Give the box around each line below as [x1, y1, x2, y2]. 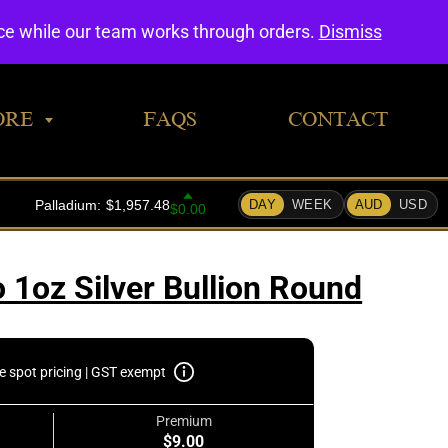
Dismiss [318, 21, 382, 42]
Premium [155, 413, 212, 429]
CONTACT [287, 108, 388, 130]
